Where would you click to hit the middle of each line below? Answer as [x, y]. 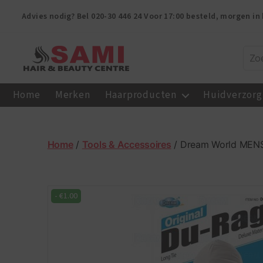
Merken [73, 95]
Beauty [40, 128]
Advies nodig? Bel [57, 16]
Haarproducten [141, 95]
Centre [40, 141]
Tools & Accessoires [127, 144]
